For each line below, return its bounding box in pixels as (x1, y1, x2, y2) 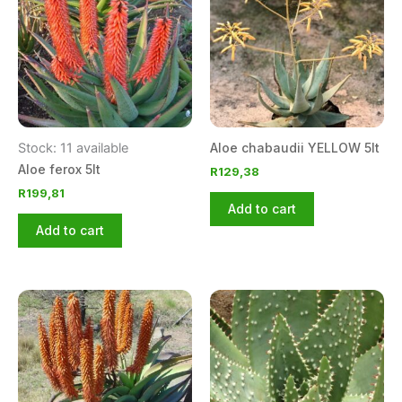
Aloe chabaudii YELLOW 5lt (210, 140, 380, 156)
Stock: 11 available (18, 140, 128, 157)
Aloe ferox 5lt (18, 162, 100, 178)
